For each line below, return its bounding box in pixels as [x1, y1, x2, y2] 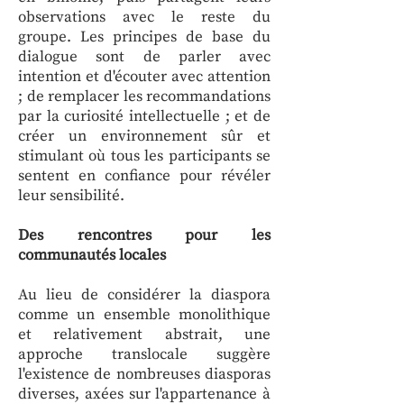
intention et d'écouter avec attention [18, 67, 271, 87]
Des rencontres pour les [18, 225, 271, 245]
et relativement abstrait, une [18, 325, 271, 344]
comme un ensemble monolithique [18, 305, 271, 325]
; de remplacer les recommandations [18, 87, 271, 106]
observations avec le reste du [18, 7, 271, 27]
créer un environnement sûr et [18, 126, 271, 146]
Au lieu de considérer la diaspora [18, 285, 271, 305]
